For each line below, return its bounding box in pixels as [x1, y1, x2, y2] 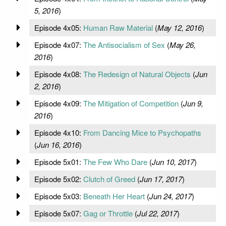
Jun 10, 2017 [151, 156, 194, 167]
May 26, [169, 39, 196, 50]
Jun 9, [183, 97, 203, 108]
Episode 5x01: [34, 156, 83, 167]
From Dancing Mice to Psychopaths [83, 127, 201, 138]
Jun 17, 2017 [139, 173, 182, 184]
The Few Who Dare [83, 156, 147, 167]
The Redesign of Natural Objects [83, 68, 191, 79]
